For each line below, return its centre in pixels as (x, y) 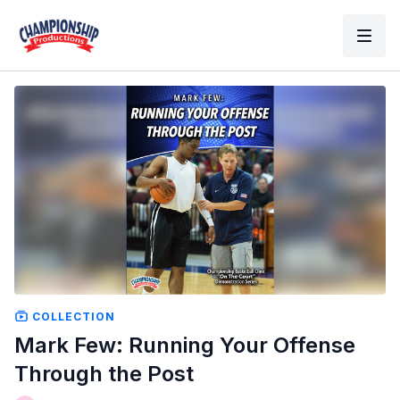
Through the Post (104, 373)
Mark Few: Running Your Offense (185, 345)
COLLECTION (72, 316)
